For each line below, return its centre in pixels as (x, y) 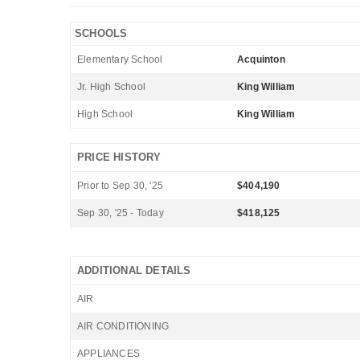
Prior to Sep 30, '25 (120, 186)
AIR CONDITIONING (123, 326)
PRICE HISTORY (119, 157)
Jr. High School (111, 87)
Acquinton (261, 59)
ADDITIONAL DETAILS (134, 270)
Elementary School (120, 59)
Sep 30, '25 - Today (121, 213)
